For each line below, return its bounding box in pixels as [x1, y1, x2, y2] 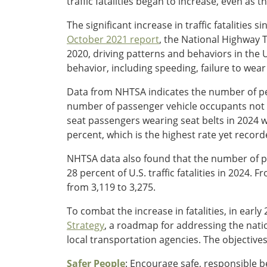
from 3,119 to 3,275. [67, 180, 156, 194]
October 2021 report [67, 32, 159, 46]
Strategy [67, 218, 104, 232]
